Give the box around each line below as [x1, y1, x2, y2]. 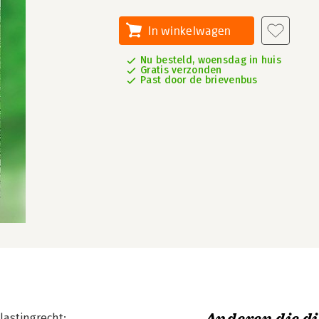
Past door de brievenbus [140, 74, 258, 86]
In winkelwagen [148, 23, 231, 37]
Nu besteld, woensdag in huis [140, 54, 282, 66]
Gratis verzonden [140, 64, 222, 76]
